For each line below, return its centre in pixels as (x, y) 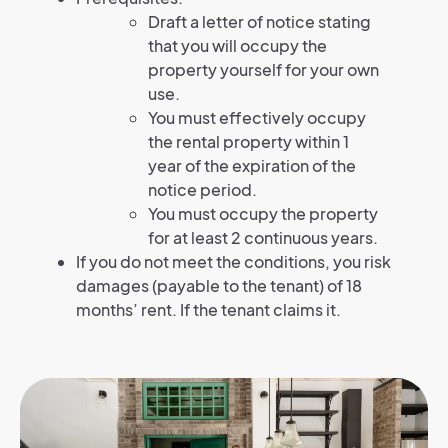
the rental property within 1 (248, 142)
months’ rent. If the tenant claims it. (208, 310)
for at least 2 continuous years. (263, 238)
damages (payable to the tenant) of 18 (219, 286)
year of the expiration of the (252, 166)
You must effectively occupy (257, 118)
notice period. (202, 190)
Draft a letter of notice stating (259, 22)
